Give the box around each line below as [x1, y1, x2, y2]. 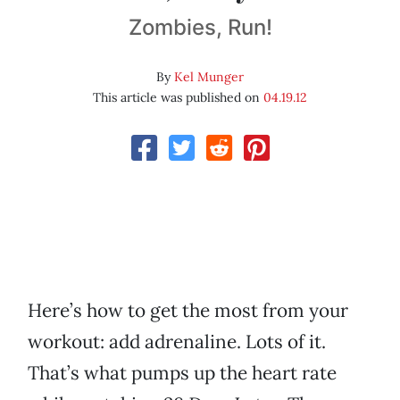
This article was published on [93, 89, 263, 106]
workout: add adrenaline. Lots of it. [28, 329, 326, 354]
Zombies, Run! [128, 14, 272, 41]
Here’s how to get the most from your [28, 298, 348, 323]
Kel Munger [174, 69, 244, 86]
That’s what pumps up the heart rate [28, 361, 337, 386]
